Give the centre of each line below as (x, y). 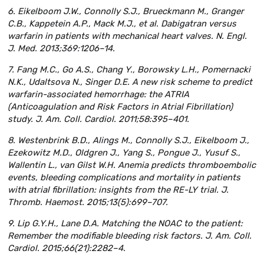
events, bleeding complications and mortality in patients (124, 178)
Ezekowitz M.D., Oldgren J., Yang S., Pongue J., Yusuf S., (124, 153)
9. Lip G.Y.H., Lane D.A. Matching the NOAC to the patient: (125, 223)
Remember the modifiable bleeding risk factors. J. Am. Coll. (130, 235)
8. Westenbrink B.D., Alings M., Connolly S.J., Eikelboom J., (128, 141)
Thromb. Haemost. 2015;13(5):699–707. (88, 202)
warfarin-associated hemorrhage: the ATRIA (98, 95)
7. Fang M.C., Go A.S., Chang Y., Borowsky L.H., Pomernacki (129, 70)
